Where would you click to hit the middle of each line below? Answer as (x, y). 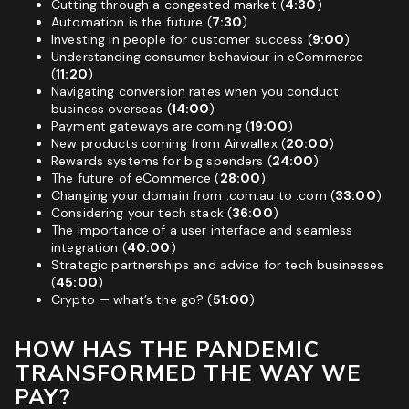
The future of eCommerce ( (136, 178)
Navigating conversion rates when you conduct (195, 91)
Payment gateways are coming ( (151, 126)
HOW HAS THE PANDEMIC (167, 350)
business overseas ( (111, 109)
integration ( (89, 247)
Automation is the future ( (131, 22)
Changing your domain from (139, 195)
